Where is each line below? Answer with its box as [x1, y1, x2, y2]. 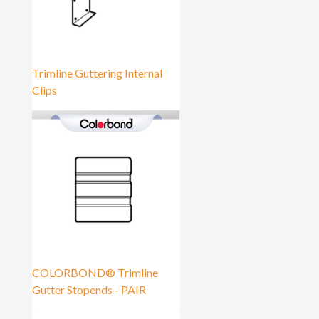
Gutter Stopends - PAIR [32, 282, 146, 296]
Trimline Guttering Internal [32, 66, 162, 80]
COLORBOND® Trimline [32, 265, 158, 279]
